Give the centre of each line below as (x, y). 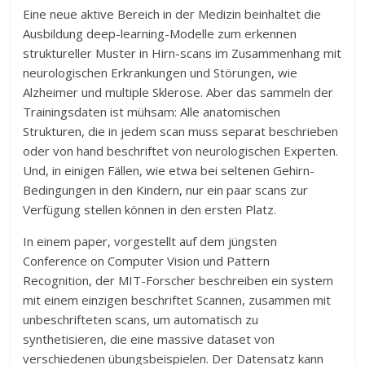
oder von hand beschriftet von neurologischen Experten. (181, 151)
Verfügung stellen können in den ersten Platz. (150, 209)
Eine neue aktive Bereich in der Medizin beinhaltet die (172, 14)
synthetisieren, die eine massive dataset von (149, 339)
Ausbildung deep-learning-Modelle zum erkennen (160, 33)
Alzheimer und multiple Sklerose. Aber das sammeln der (178, 92)
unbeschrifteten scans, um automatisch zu (141, 319)
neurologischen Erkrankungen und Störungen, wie (161, 73)
